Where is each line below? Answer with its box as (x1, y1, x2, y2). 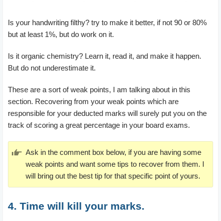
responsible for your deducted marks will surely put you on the (8, 109, 207, 117)
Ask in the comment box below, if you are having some (26, 147, 201, 156)
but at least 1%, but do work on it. (8, 30, 114, 38)
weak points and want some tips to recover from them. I (26, 159, 204, 168)
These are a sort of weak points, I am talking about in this (8, 85, 190, 94)
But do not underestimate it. (8, 63, 96, 72)
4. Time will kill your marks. (8, 200, 145, 212)
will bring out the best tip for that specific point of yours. (26, 171, 200, 180)
